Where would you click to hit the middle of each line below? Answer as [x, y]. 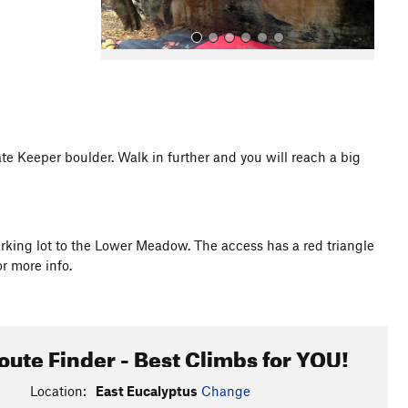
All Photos [144, 185]
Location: [58, 391]
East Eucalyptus [146, 391]
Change [225, 391]
